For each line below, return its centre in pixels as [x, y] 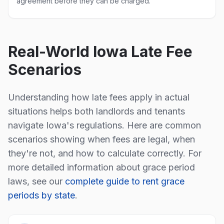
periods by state [41, 195]
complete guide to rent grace [125, 181]
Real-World [50, 51]
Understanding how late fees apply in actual [99, 97]
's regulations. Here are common [134, 125]
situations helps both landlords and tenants [96, 111]
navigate [27, 125]
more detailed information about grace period [101, 167]
